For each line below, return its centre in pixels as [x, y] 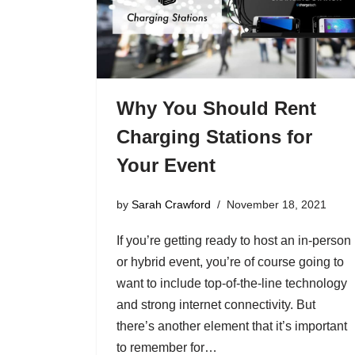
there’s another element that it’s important [231, 326]
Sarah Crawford [171, 205]
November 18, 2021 [276, 205]
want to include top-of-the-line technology [231, 284]
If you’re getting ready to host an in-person [233, 241]
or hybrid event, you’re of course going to [230, 262]
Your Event [166, 165]
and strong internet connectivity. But [216, 305]
